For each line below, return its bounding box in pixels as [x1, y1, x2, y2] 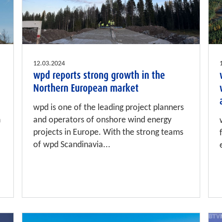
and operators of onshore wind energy [33, 115, 172, 125]
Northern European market [33, 81, 139, 96]
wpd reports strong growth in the [33, 68, 166, 83]
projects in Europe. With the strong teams [33, 128, 184, 138]
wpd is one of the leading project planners [33, 103, 184, 113]
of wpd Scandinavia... [33, 140, 111, 150]
